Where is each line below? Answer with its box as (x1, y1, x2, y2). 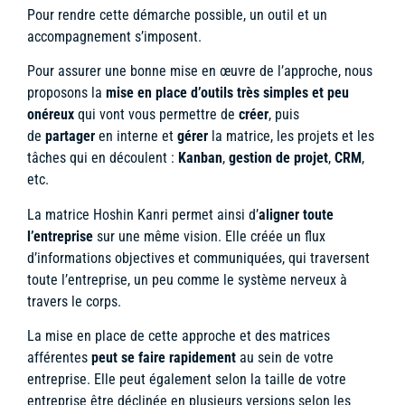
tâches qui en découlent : (27, 149, 178, 167)
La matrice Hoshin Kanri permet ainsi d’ (27, 205, 259, 223)
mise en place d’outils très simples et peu (106, 84, 349, 102)
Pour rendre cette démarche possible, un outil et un (27, 5, 327, 24)
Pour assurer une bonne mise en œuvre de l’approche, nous (27, 62, 372, 80)
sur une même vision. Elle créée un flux (93, 227, 325, 245)
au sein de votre (236, 348, 334, 366)
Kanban (178, 149, 222, 167)
